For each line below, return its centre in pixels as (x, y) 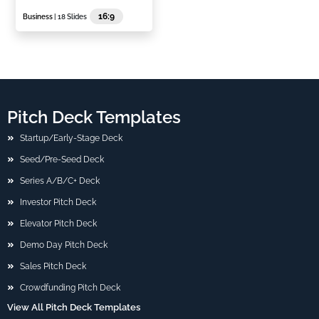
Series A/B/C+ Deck (59, 181)
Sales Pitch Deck (53, 267)
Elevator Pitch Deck (58, 224)
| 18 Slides (70, 16)
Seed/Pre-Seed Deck (62, 160)
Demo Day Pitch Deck (63, 245)
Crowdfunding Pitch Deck (70, 288)
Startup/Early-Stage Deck (71, 138)
